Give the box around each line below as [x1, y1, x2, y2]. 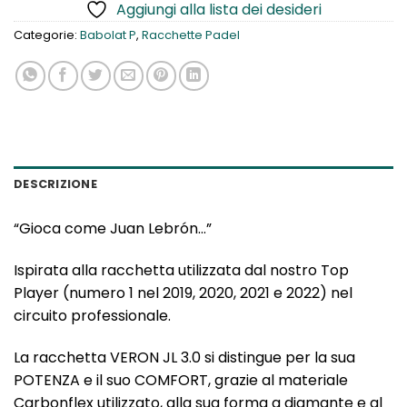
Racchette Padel [142, 27, 240, 44]
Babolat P [80, 27, 136, 44]
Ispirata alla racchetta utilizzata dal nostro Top [14, 260, 349, 282]
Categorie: [14, 27, 80, 44]
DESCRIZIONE [14, 176, 97, 193]
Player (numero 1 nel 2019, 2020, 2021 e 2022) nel [14, 283, 352, 304]
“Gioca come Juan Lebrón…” [14, 218, 212, 240]
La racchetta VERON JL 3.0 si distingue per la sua [14, 347, 355, 369]
